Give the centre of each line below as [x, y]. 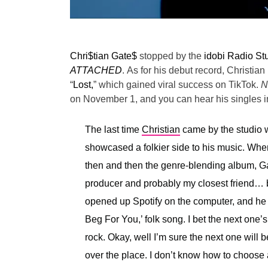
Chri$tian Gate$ [105, 56]
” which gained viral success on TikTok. [176, 85]
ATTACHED [96, 71]
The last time [113, 130]
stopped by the [172, 56]
